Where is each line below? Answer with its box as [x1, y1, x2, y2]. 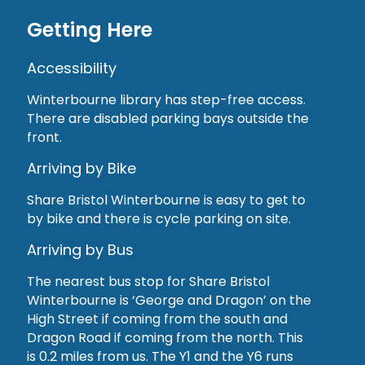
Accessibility [27, 58, 117, 79]
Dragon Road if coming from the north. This [27, 328, 303, 348]
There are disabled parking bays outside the [27, 109, 309, 129]
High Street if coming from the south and [27, 310, 288, 329]
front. [27, 128, 62, 147]
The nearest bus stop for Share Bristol [27, 272, 270, 292]
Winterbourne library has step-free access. [27, 90, 306, 110]
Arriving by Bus [27, 240, 134, 261]
